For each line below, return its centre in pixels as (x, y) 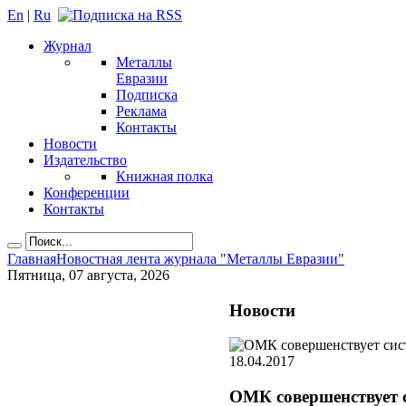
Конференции (87, 193)
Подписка (147, 95)
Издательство (85, 160)
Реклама (141, 111)
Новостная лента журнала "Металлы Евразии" (200, 259)
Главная (32, 259)
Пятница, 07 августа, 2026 (88, 275)
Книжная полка (164, 176)
